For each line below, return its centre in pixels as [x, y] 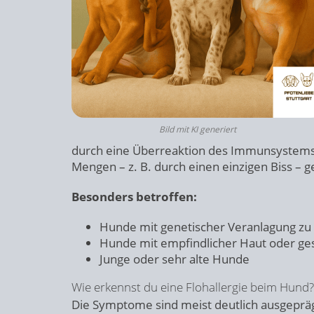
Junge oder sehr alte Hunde [175, 259]
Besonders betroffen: [134, 197]
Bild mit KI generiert [198, 129]
